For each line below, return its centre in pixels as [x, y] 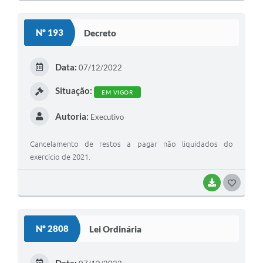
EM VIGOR [117, 92]
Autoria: [72, 117]
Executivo [106, 117]
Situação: [73, 91]
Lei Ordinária [115, 229]
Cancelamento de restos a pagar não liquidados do [131, 144]
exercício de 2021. [60, 157]
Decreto [100, 33]
